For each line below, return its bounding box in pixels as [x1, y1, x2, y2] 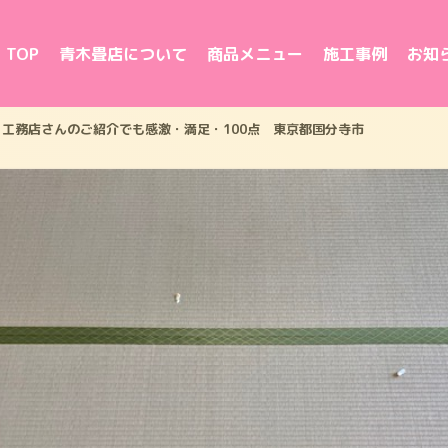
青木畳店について [59, 43, 187, 65]
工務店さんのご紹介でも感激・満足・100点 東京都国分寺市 [2, 120, 364, 138]
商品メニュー [207, 43, 303, 65]
